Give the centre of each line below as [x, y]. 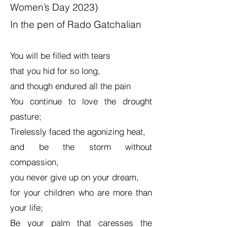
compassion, [34, 162]
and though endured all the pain [70, 86]
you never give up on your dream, [74, 177]
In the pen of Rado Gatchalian [76, 24]
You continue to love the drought [81, 101]
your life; [27, 207]
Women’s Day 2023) [54, 7]
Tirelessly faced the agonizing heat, [78, 131]
